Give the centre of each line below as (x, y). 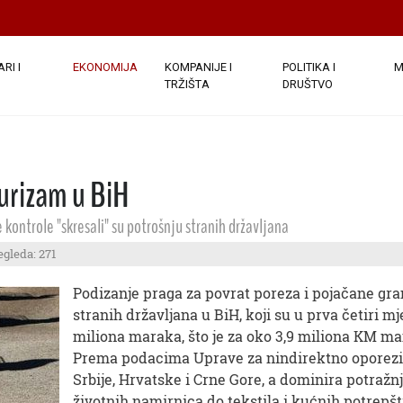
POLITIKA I (309, 67)
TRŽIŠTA (187, 84)
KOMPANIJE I (198, 67)
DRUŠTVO (308, 84)
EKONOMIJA (105, 67)
